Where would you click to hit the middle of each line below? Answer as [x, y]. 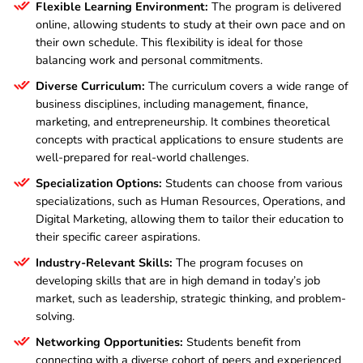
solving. [55, 316]
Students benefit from [242, 342]
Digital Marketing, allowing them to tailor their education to [190, 218]
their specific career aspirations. [118, 236]
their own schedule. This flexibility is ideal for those [169, 42]
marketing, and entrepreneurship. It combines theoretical [183, 121]
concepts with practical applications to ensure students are [190, 139]
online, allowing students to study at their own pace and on [190, 24]
